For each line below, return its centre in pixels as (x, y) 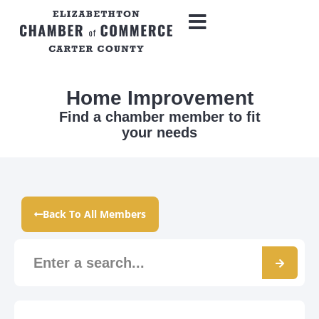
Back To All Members (94, 214)
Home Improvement (159, 98)
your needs (159, 132)
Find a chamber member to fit (159, 117)
